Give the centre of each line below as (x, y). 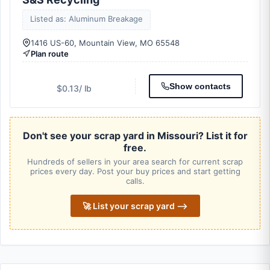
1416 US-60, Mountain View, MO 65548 (105, 43)
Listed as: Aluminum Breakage (86, 19)
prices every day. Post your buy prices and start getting (135, 171)
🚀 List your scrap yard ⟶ (135, 206)
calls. (135, 181)
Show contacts (200, 86)
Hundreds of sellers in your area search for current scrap (135, 162)
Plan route (50, 54)
